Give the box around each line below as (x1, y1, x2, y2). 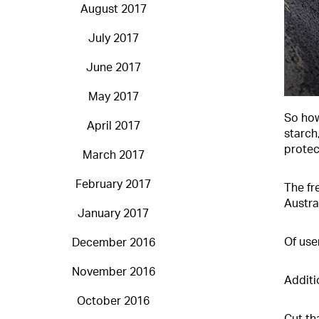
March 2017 (82, 150, 145, 162)
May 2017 (88, 91, 139, 103)
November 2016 (71, 266, 155, 278)
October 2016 (77, 296, 150, 308)
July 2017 (88, 33, 139, 45)
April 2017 (86, 120, 140, 132)
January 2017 (78, 208, 149, 220)
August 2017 (80, 4, 147, 16)
